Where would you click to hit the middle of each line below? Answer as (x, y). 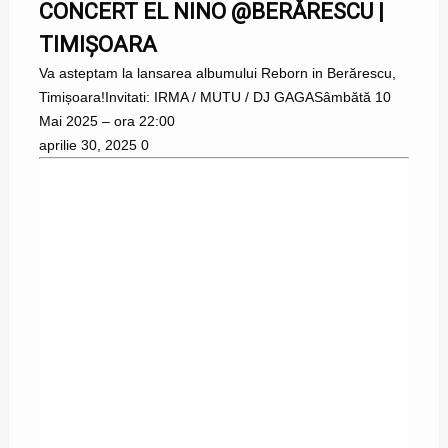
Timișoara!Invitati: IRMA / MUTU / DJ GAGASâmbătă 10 (214, 97)
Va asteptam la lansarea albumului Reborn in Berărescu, (217, 73)
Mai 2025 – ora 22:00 (106, 121)
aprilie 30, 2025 (87, 145)
